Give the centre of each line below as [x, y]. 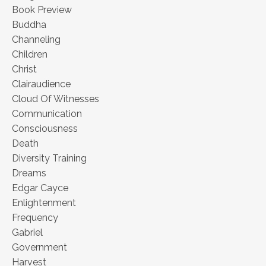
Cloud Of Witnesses [56, 99]
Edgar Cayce [40, 188]
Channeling [36, 40]
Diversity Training [49, 159]
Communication [47, 114]
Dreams [29, 173]
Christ [24, 69]
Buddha [29, 25]
